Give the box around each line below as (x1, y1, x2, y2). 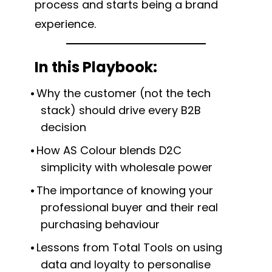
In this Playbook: (35, 57, 157, 78)
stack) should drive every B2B (41, 103, 201, 118)
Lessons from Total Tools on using (36, 240, 222, 256)
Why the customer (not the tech (36, 86, 211, 101)
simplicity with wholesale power (41, 160, 212, 175)
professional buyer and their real (41, 200, 218, 216)
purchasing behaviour (41, 217, 160, 233)
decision (41, 120, 86, 135)
